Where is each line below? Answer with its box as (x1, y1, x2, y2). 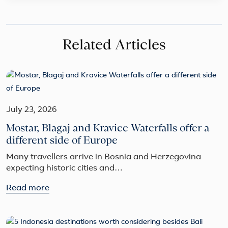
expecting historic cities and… (6, 164, 123, 173)
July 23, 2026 (6, 106, 57, 115)
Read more (6, 184, 49, 193)
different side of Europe (6, 135, 118, 146)
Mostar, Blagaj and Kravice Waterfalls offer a (6, 123, 209, 134)
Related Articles (62, 38, 166, 53)
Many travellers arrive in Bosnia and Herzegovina (6, 153, 201, 162)
